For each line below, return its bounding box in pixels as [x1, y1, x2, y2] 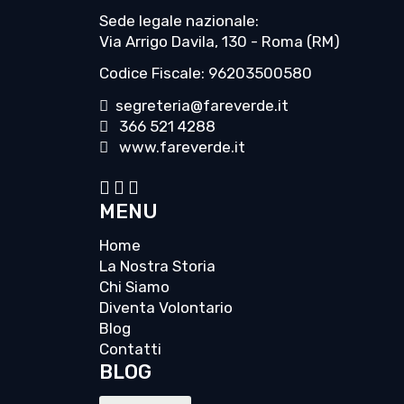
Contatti [99, 340, 161, 359]
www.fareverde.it [112, 138, 245, 157]
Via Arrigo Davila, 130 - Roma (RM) [99, 32, 340, 51]
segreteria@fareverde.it [108, 96, 289, 115]
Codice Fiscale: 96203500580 [99, 64, 312, 83]
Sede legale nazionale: [99, 12, 259, 31]
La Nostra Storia [99, 257, 216, 276]
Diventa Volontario [99, 298, 233, 317]
